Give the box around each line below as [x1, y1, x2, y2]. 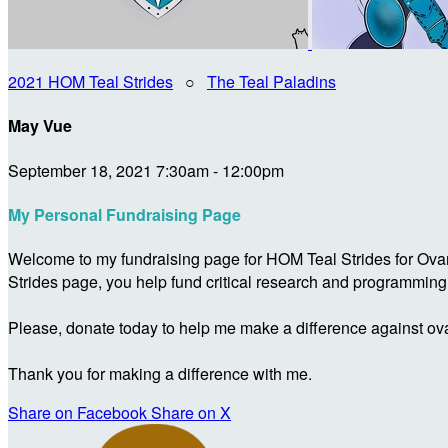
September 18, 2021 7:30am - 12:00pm [8, 158, 284, 182]
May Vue [8, 114, 72, 138]
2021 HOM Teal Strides [8, 70, 173, 93]
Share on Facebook [8, 401, 147, 425]
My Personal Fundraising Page [8, 202, 241, 226]
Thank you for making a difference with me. [8, 362, 312, 386]
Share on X [151, 401, 231, 425]
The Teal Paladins [207, 70, 336, 93]
